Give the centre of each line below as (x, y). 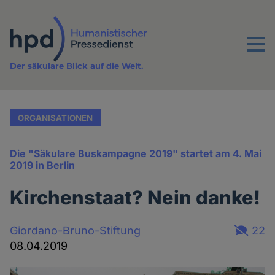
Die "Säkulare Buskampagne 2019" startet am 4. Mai (136, 154)
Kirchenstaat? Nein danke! (135, 198)
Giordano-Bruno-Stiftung (76, 230)
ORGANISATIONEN (56, 118)
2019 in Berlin (43, 165)
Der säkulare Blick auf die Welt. (77, 66)
